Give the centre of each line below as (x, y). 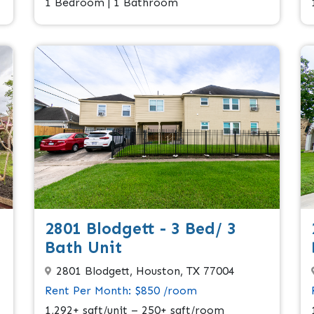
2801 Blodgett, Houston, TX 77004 (145, 271)
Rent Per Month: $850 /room (121, 290)
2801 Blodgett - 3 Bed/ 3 (141, 228)
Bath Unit (83, 247)
